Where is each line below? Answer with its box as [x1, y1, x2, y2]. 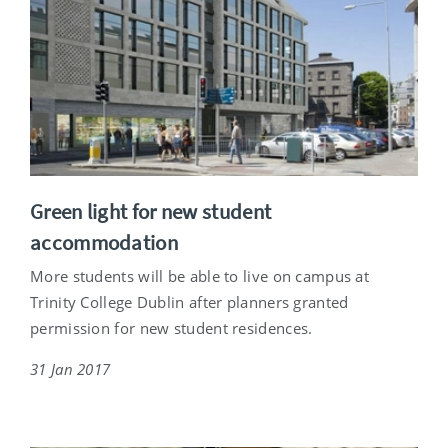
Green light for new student [30, 197, 272, 225]
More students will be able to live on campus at [30, 265, 370, 286]
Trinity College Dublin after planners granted [30, 291, 349, 312]
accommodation [30, 228, 178, 256]
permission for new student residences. [30, 317, 313, 338]
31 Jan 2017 [30, 358, 111, 379]
